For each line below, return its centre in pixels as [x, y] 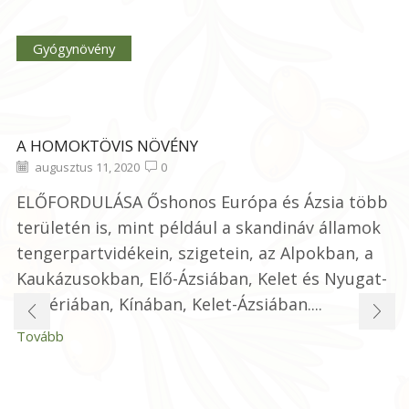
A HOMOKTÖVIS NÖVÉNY [107, 145]
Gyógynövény [73, 48]
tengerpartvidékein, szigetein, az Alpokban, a [195, 252]
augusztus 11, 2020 [86, 167]
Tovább [40, 336]
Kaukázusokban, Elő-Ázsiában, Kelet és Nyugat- [202, 278]
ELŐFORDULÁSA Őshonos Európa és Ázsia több [202, 201]
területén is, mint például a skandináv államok [199, 227]
